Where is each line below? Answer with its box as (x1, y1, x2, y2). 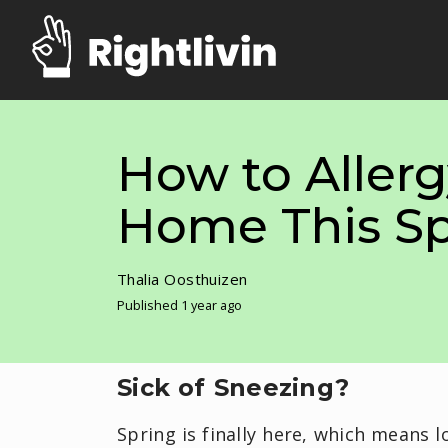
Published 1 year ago (117, 295, 242, 314)
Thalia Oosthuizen (117, 268, 248, 289)
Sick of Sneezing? (117, 372, 350, 402)
